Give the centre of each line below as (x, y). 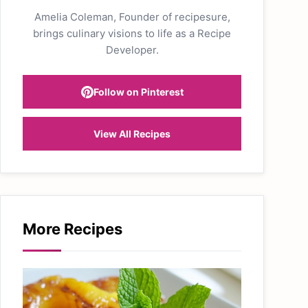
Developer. (132, 50)
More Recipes (73, 229)
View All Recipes (132, 134)
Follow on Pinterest (138, 92)
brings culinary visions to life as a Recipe (132, 33)
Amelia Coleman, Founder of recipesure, (132, 17)
